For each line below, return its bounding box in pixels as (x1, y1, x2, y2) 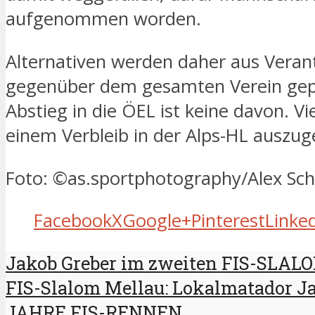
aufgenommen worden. (6, 6, 201, 32)
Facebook (34, 208, 112, 233)
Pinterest (191, 208, 265, 233)
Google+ (122, 208, 191, 233)
